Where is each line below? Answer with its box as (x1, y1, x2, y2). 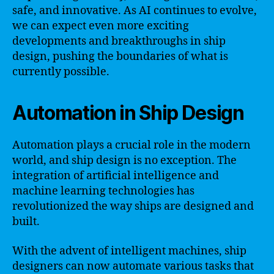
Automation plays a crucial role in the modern (12, 138, 251, 152)
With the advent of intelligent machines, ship (12, 243, 246, 258)
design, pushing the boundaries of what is (12, 50, 228, 64)
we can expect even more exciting (12, 19, 189, 33)
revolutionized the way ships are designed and (12, 199, 254, 213)
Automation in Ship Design (12, 101, 244, 125)
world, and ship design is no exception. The (12, 154, 237, 168)
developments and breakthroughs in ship (12, 34, 226, 48)
